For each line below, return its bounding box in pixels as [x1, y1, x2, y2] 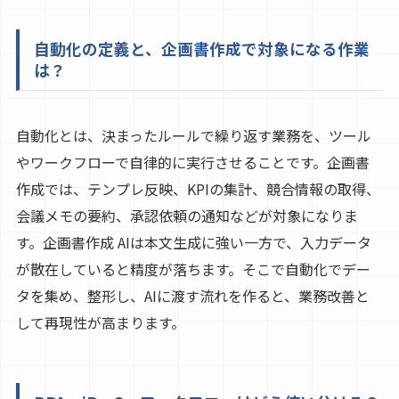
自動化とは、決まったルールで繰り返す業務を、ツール [15, 125, 371, 147]
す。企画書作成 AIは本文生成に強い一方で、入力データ [15, 232, 371, 254]
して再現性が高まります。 [15, 312, 185, 334]
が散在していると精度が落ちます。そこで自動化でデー [15, 258, 370, 281]
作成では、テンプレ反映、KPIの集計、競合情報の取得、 [15, 178, 380, 200]
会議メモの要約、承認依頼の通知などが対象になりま [15, 205, 358, 227]
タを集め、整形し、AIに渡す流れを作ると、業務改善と [15, 285, 370, 307]
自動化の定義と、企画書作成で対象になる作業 [33, 37, 370, 60]
